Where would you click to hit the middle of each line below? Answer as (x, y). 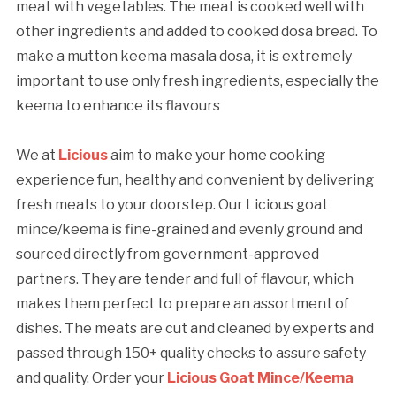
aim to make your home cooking (216, 156)
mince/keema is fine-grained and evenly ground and (189, 230)
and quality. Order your (91, 378)
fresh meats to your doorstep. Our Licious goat (171, 205)
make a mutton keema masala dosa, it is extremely (183, 57)
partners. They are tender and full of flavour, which (184, 279)
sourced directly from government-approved (167, 255)
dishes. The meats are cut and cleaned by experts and (194, 329)
